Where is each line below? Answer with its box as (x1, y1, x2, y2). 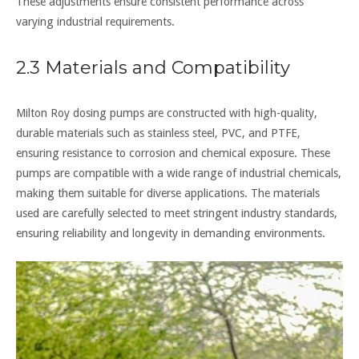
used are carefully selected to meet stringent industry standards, (16, 207, 337, 220)
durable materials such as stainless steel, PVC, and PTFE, (16, 127, 301, 140)
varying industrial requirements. (16, 15, 175, 29)
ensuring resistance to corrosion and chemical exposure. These (16, 147, 330, 160)
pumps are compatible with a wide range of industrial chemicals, (16, 167, 341, 180)
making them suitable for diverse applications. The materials (16, 187, 320, 200)
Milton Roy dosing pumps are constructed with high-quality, (16, 107, 317, 120)
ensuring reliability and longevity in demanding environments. (16, 227, 325, 240)
